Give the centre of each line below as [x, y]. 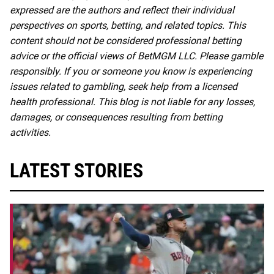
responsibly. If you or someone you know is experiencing [131, 71]
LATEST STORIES [76, 170]
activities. [30, 132]
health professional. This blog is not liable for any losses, [132, 102]
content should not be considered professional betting [126, 40]
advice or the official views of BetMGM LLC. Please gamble [136, 56]
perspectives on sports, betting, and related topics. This [128, 25]
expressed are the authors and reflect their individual [122, 10]
